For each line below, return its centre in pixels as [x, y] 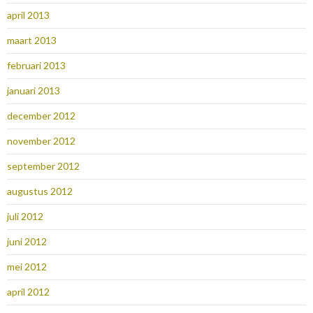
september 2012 [43, 166]
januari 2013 [34, 91]
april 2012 [28, 292]
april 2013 [28, 15]
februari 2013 [36, 66]
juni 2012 [27, 242]
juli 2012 [25, 217]
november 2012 [41, 141]
